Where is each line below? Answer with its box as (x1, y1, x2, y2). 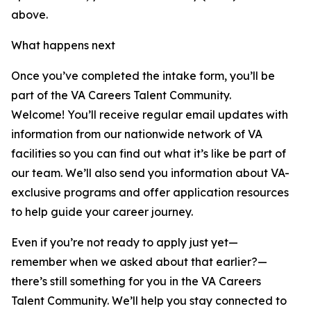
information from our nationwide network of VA (11, 127, 262, 141)
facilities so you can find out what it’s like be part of (11, 146, 286, 160)
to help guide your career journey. (11, 205, 196, 219)
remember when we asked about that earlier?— (11, 255, 267, 269)
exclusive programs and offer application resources (11, 185, 289, 199)
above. (11, 8, 48, 22)
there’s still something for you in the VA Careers (11, 274, 261, 288)
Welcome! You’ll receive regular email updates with (11, 108, 288, 121)
